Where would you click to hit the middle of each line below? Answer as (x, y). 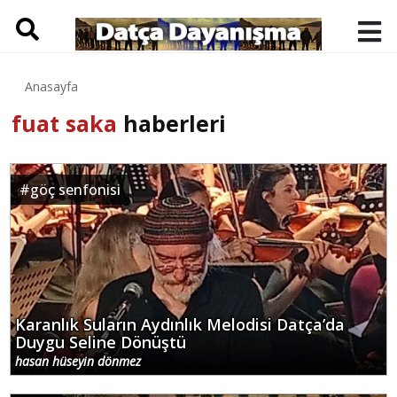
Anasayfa (51, 86)
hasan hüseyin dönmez (78, 362)
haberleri (171, 123)
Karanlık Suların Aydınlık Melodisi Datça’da (180, 325)
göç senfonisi (75, 189)
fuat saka (64, 123)
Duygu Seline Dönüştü (101, 343)
